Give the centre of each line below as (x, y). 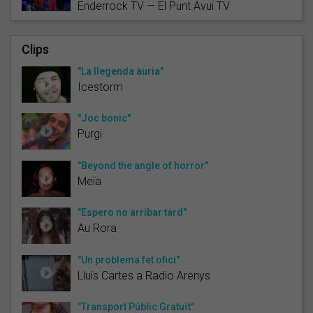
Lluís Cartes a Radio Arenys (144, 275)
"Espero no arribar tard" (132, 212)
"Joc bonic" (104, 118)
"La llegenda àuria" (121, 71)
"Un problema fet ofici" (129, 260)
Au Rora (97, 228)
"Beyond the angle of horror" (143, 165)
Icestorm (100, 87)
